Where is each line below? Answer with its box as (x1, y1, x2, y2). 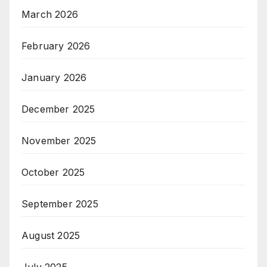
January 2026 (21, 71, 87, 83)
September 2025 (21, 197, 98, 210)
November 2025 (21, 134, 97, 147)
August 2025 (21, 229, 80, 241)
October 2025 (21, 166, 85, 178)
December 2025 (21, 103, 95, 115)
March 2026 (21, 8, 78, 20)
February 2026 (21, 39, 91, 52)
